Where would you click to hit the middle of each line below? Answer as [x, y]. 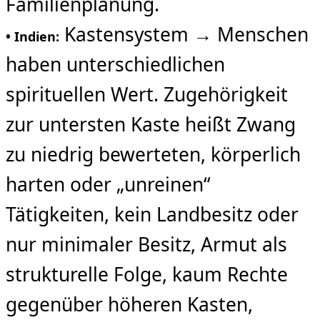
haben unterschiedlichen [115, 64]
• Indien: [32, 36]
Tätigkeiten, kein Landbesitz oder [152, 214]
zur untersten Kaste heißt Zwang [151, 124]
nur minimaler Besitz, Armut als [146, 244]
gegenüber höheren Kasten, [129, 304]
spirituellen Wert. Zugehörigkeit [147, 94]
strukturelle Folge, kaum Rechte [147, 274]
